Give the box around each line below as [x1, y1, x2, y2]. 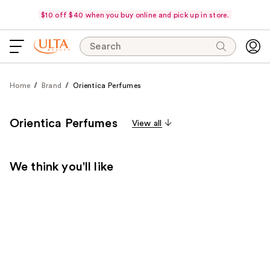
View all [131, 119, 162, 128]
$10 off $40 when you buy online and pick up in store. [41, 11, 229, 19]
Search [90, 42, 122, 51]
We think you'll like [10, 161, 113, 173]
